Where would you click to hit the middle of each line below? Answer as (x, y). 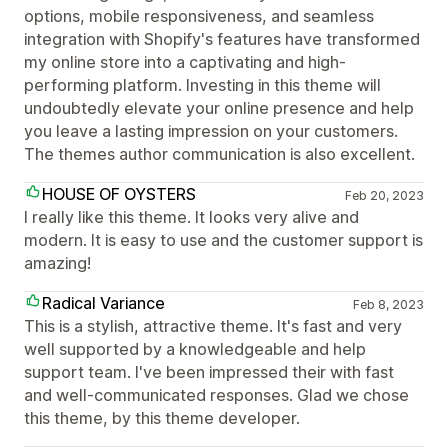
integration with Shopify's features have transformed (222, 39)
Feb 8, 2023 (388, 304)
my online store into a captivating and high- (185, 62)
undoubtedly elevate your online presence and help (219, 108)
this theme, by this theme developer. (162, 418)
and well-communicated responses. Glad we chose (216, 395)
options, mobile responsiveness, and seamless (199, 16)
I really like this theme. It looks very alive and (191, 217)
